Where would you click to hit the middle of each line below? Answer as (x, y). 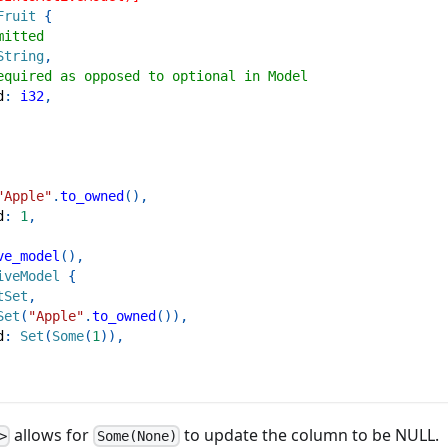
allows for (52, 434)
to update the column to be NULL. (309, 434)
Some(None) (136, 436)
